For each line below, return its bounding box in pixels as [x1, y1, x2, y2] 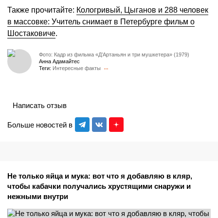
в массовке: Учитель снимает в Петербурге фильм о [7, 18, 195, 26]
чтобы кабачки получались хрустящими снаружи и [7, 182, 191, 191]
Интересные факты [53, 65, 101, 71]
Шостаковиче [7, 29, 55, 38]
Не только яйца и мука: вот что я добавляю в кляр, [7, 172, 192, 181]
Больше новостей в [7, 120, 73, 129]
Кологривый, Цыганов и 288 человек [76, 6, 208, 15]
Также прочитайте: [7, 6, 76, 15]
